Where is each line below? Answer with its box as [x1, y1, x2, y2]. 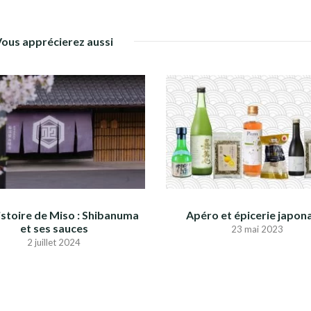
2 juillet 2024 [27, 236, 81, 248]
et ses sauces [19, 221, 88, 235]
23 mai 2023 [230, 223, 283, 235]
